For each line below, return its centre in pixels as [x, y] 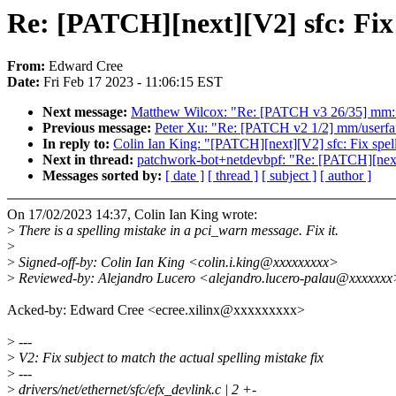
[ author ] [346, 176]
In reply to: [78, 144]
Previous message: [99, 128]
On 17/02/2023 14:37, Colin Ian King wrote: [132, 215]
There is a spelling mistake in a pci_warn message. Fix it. [177, 231]
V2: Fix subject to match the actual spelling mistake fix [169, 358]
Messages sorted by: [104, 176]
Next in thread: [90, 160]
